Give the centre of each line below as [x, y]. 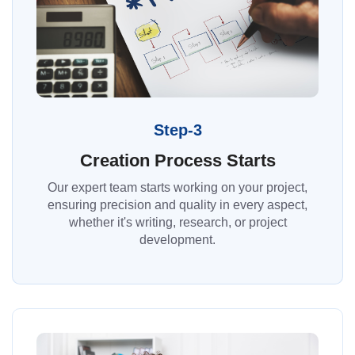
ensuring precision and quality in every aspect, [177, 204]
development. [177, 239]
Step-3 [177, 130]
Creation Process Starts [177, 160]
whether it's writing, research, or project [177, 222]
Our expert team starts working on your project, [177, 187]
